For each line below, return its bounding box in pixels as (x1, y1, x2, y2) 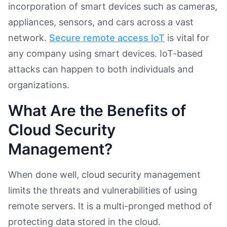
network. (8, 32, 49, 43)
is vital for (165, 32, 209, 43)
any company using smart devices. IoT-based (8, 48, 203, 59)
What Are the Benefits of (8, 101, 186, 120)
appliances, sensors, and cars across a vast (8, 16, 194, 27)
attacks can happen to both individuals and (8, 63, 194, 74)
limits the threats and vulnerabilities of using (8, 184, 197, 196)
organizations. (8, 79, 69, 90)
